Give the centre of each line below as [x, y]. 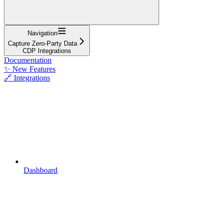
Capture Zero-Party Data [42, 43]
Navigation [42, 33]
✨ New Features [30, 69]
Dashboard [41, 170]
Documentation [28, 60]
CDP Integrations [47, 51]
